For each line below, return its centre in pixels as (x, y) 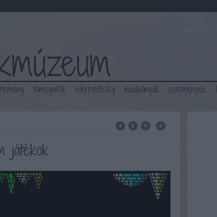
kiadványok (142, 89)
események (187, 89)
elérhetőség (95, 89)
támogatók (49, 89)
